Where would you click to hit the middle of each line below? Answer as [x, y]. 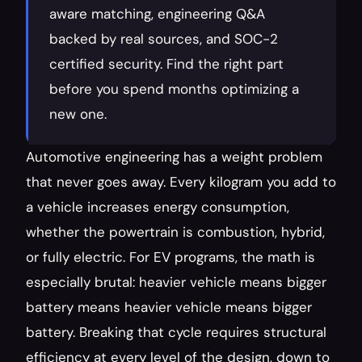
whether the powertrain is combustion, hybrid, [175, 232]
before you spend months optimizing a [174, 89]
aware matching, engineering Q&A [157, 14]
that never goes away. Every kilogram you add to [181, 182]
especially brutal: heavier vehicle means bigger [176, 282]
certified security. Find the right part [166, 64]
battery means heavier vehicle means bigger [169, 307]
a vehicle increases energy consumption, [158, 207]
